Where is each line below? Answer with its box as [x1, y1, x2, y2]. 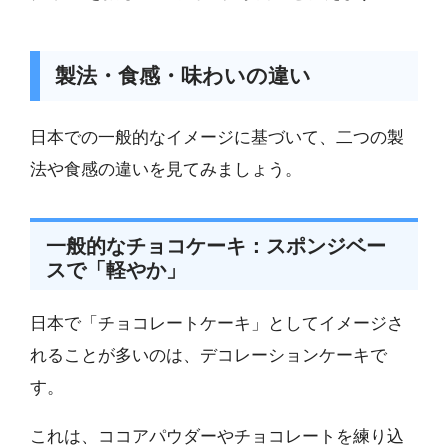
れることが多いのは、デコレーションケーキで [30, 345, 387, 365]
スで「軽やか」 [46, 258, 186, 281]
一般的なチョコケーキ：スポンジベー [46, 234, 386, 257]
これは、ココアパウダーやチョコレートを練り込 [30, 426, 404, 446]
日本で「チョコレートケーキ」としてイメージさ [30, 313, 404, 333]
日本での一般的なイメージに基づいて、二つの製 [30, 127, 404, 147]
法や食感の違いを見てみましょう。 [30, 159, 302, 179]
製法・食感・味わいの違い [54, 64, 311, 88]
